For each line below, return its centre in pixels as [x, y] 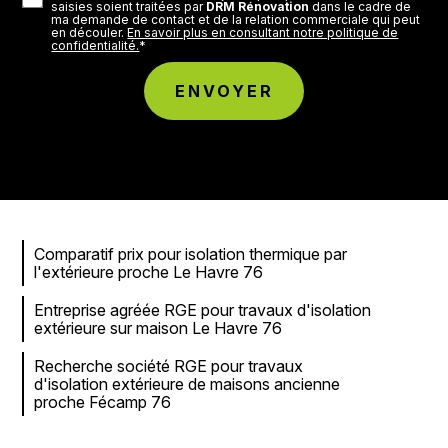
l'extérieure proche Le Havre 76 [149, 272]
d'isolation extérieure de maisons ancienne [187, 384]
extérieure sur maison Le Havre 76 [158, 328]
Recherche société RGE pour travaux [169, 366]
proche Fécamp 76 [103, 402]
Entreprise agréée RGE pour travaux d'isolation [203, 310]
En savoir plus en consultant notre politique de [263, 33]
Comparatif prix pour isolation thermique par [191, 254]
